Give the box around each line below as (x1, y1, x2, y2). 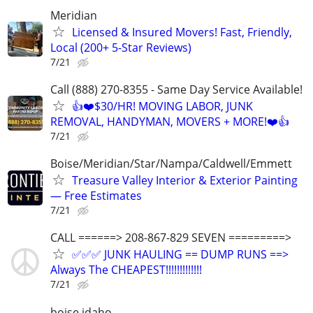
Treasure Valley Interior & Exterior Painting (72, 173, 298, 189)
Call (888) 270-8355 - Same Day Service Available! (50, 81, 303, 97)
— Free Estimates (50, 188, 142, 204)
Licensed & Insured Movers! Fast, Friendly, (72, 24, 292, 40)
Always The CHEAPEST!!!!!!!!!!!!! (50, 262, 202, 278)
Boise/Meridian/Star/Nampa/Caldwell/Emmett (50, 156, 292, 172)
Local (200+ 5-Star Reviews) (50, 39, 191, 55)
